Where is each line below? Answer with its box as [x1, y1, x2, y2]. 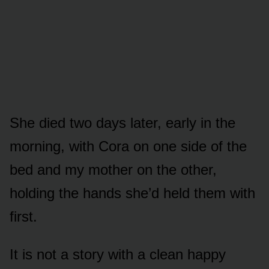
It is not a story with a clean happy [10, 246, 226, 262]
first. [10, 208, 37, 225]
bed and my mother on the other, [10, 161, 217, 178]
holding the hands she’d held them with [10, 184, 255, 201]
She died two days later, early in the [10, 114, 235, 131]
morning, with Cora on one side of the [10, 138, 247, 154]
